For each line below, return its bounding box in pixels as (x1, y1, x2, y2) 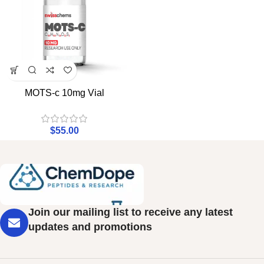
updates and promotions (28, 220, 152, 233)
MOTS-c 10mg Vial (25, 87, 104, 98)
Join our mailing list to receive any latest (28, 206, 233, 218)
